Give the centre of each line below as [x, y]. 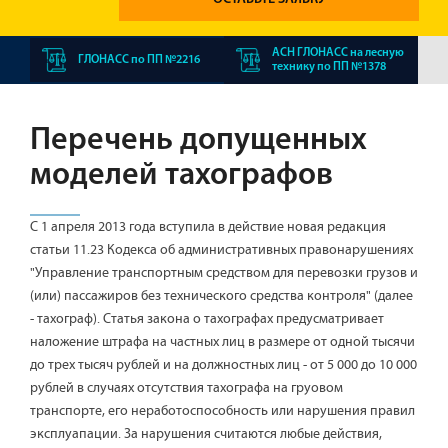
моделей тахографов [181, 176]
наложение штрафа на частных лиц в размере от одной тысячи [222, 342]
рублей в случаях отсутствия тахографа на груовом [186, 388]
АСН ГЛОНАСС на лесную [338, 53]
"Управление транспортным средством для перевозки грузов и [224, 273]
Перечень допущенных [198, 141]
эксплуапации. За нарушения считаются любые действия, [206, 434]
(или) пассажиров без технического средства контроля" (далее [221, 296]
